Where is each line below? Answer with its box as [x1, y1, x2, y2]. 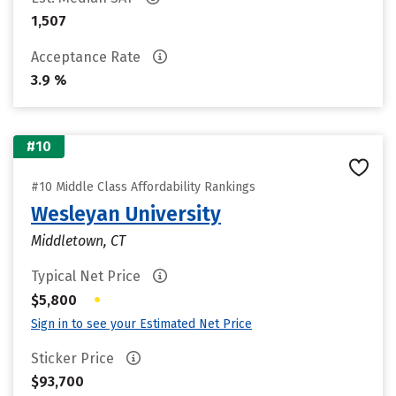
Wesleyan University [31, 202, 221, 226]
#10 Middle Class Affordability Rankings [31, 179, 255, 194]
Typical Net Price [31, 268, 144, 285]
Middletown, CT [31, 232, 126, 249]
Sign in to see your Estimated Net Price [31, 316, 252, 331]
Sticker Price [31, 350, 118, 367]
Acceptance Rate [31, 49, 144, 65]
